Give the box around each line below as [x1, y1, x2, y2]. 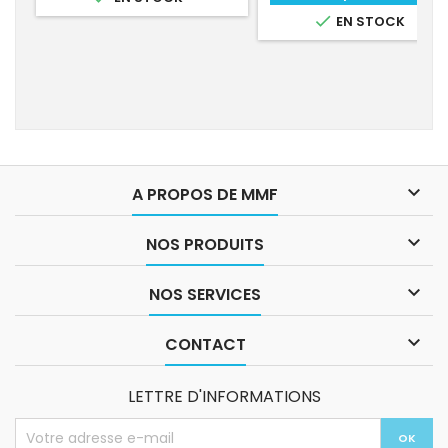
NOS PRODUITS [146, 233, 265, 256]
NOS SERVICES [149, 283, 262, 306]
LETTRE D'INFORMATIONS [127, 385, 321, 408]
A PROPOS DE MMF [132, 183, 279, 206]
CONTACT [164, 333, 246, 356]
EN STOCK [333, 12, 405, 31]
